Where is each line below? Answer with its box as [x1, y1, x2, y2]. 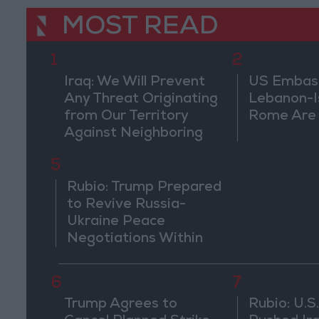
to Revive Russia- [67, 198, 187, 213]
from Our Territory [63, 109, 188, 124]
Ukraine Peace [67, 215, 166, 230]
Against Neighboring [63, 126, 203, 141]
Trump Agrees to [63, 298, 177, 313]
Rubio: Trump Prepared [67, 181, 222, 196]
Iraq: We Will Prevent [63, 75, 205, 90]
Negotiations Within [67, 232, 204, 247]
